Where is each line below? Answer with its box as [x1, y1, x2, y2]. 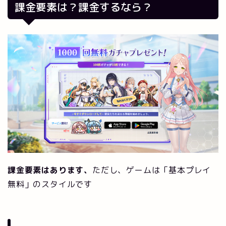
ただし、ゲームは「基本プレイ [92, 164, 211, 176]
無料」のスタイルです [8, 179, 92, 190]
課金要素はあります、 [8, 164, 92, 176]
